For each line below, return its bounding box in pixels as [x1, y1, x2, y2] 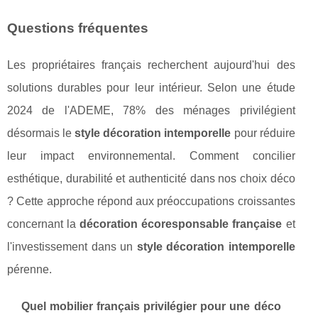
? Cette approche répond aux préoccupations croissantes [7, 195, 295, 208]
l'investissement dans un [7, 241, 137, 253]
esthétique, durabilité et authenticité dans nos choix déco [7, 172, 295, 185]
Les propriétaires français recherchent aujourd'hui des [7, 59, 295, 72]
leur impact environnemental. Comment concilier [7, 150, 295, 163]
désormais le [7, 127, 75, 140]
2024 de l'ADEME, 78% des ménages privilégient [7, 104, 295, 117]
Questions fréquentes [7, 21, 148, 36]
